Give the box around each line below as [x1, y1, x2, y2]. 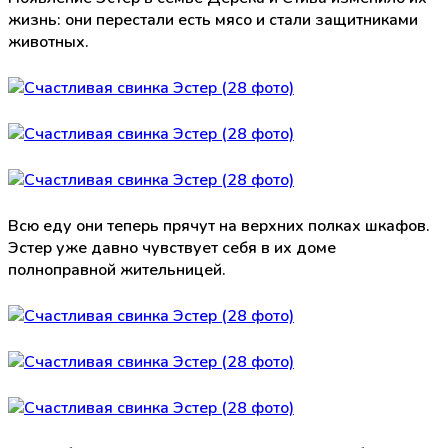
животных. [8, 30, 89, 53]
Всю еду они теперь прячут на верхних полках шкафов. [8, 214, 430, 237]
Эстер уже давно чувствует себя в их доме [8, 236, 336, 259]
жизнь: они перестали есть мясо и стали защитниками [8, 8, 418, 31]
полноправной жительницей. [8, 258, 226, 281]
